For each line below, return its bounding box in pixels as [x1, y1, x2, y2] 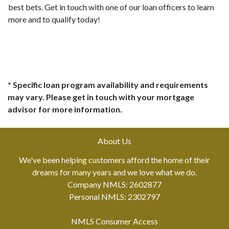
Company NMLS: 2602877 [67, 179, 162, 189]
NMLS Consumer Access [71, 216, 158, 226]
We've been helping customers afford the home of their [19, 155, 210, 165]
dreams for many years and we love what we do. [32, 167, 197, 177]
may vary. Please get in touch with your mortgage [8, 92, 194, 102]
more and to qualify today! [8, 14, 100, 24]
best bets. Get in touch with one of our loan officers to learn [8, 2, 214, 12]
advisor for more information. [8, 104, 122, 114]
